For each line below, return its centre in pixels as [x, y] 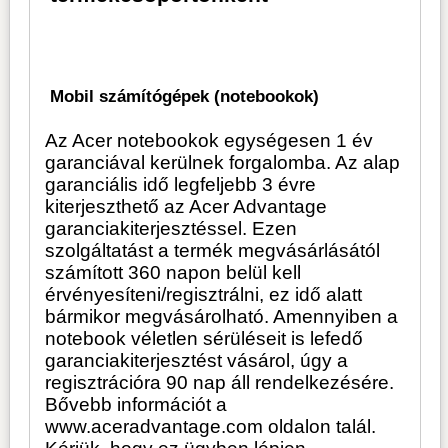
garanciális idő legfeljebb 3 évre [181, 185]
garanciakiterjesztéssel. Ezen [171, 229]
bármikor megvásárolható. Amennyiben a [222, 317]
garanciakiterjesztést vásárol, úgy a [197, 361]
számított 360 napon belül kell [173, 273]
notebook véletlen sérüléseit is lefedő [204, 339]
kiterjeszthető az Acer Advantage [186, 207]
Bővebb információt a [136, 405]
